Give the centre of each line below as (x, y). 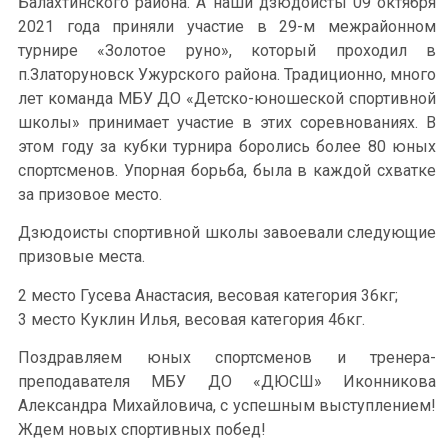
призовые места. (81, 257)
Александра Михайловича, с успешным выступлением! (227, 406)
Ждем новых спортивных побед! (142, 430)
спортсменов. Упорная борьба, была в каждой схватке (227, 170)
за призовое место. (90, 194)
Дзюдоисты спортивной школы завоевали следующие (227, 233)
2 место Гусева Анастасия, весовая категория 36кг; (208, 295)
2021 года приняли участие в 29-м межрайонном (227, 26)
